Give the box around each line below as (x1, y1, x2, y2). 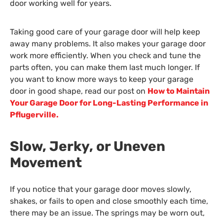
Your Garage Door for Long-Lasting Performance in (10, 98, 208, 108)
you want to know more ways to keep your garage (10, 74, 193, 84)
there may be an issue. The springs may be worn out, (10, 208, 205, 218)
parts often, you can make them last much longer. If (10, 63, 200, 73)
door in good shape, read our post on (10, 86, 147, 96)
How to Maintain (147, 86, 210, 96)
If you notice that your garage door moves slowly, (10, 184, 191, 194)
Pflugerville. (10, 110, 59, 120)
